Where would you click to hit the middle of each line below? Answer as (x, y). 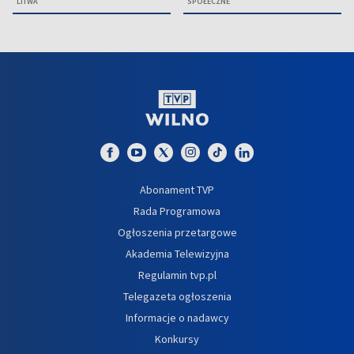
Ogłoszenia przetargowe (177, 232)
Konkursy (177, 339)
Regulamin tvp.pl (177, 275)
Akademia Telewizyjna (177, 253)
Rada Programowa (177, 211)
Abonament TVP (177, 189)
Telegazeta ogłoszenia (177, 296)
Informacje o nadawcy (177, 317)
